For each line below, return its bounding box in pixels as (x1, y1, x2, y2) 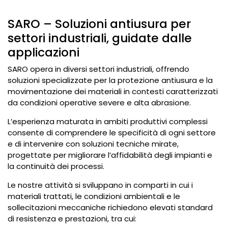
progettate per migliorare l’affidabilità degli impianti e (8, 150, 212, 160)
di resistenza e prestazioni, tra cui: (8, 213, 136, 224)
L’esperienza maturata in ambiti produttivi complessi (8, 116, 208, 127)
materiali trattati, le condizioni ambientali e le (8, 191, 180, 202)
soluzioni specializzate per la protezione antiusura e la (8, 75, 213, 85)
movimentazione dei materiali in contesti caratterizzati (8, 86, 218, 97)
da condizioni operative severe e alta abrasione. (8, 97, 191, 108)
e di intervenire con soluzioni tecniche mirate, (8, 138, 179, 149)
